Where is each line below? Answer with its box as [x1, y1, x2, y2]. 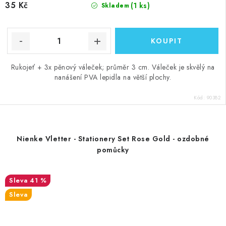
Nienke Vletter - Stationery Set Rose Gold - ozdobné [17, 134, 209, 144]
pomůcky [97, 145, 129, 155]
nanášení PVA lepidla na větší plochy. [54, 72, 172, 82]
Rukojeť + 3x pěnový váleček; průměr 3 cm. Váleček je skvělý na [11, 62, 215, 72]
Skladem [99, 1, 130, 10]
